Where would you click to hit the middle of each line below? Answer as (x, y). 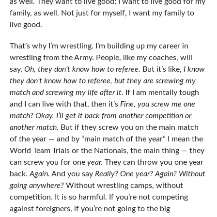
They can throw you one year (153, 162)
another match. (35, 127)
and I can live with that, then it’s (65, 104)
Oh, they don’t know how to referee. (82, 69)
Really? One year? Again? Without (149, 174)
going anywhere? (37, 185)
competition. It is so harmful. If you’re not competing (99, 197)
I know (193, 69)
